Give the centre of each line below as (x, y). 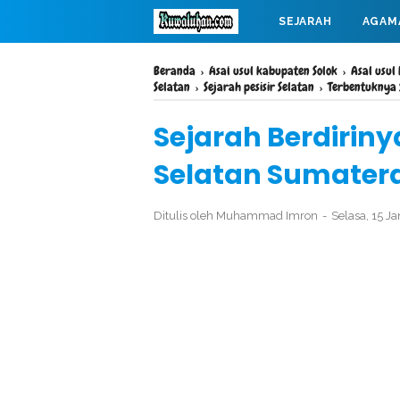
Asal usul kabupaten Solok (273, 71)
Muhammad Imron (267, 216)
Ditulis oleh (185, 216)
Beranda (175, 71)
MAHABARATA (210, 64)
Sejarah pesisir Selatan (259, 87)
